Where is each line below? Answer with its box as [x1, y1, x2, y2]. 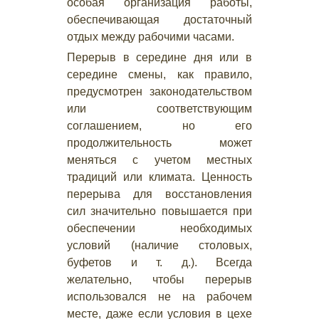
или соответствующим [67, 103, 252, 115]
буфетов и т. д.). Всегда [67, 256, 252, 268]
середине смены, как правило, [67, 68, 252, 80]
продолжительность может [67, 137, 252, 149]
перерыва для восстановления [67, 188, 252, 200]
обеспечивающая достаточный [67, 14, 252, 26]
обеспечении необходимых [67, 222, 252, 234]
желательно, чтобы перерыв [67, 273, 252, 286]
